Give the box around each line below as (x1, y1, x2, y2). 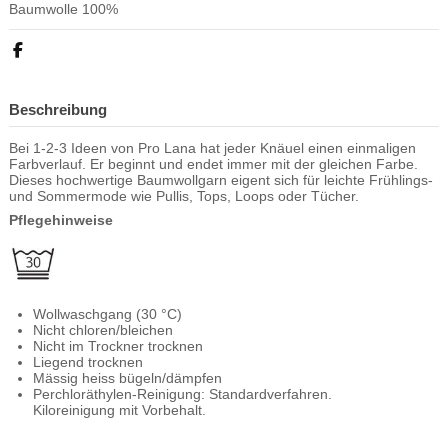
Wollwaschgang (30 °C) (33, 306, 182, 323)
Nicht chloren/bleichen (33, 322, 173, 339)
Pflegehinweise (9, 213, 113, 229)
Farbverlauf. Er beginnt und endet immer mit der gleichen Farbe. (9, 155, 418, 172)
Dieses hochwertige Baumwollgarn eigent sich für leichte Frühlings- (9, 171, 433, 188)
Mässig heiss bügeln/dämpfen (33, 370, 222, 387)
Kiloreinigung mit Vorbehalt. (33, 402, 206, 419)
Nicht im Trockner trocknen (33, 338, 203, 355)
